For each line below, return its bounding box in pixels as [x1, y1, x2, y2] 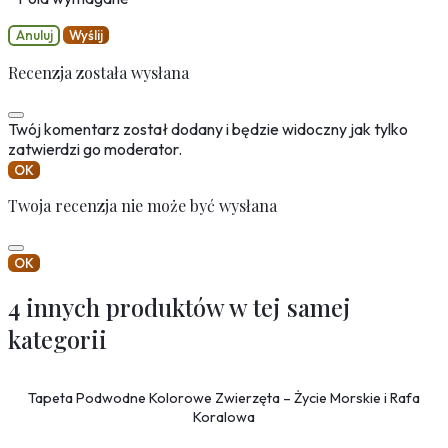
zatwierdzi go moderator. [8, 138, 182, 159]
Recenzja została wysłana [8, 61, 189, 83]
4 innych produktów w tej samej [8, 291, 351, 324]
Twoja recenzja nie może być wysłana [8, 194, 277, 216]
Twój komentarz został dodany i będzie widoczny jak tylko [8, 118, 408, 139]
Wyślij [69, 27, 103, 44]
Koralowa [193, 407, 255, 426]
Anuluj [15, 27, 53, 44]
